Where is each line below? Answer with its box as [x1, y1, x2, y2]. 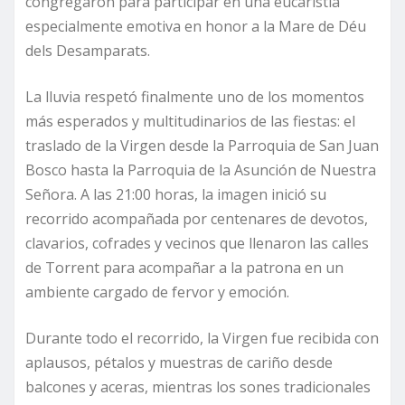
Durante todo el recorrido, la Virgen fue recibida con [25, 328, 379, 349]
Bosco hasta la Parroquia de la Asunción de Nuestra [25, 160, 376, 181]
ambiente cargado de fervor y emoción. [25, 282, 289, 303]
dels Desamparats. [25, 41, 150, 61]
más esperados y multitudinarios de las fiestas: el [25, 111, 355, 132]
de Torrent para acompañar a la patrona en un [25, 258, 344, 278]
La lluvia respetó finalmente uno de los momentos [25, 87, 364, 108]
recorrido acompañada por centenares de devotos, [25, 209, 368, 230]
